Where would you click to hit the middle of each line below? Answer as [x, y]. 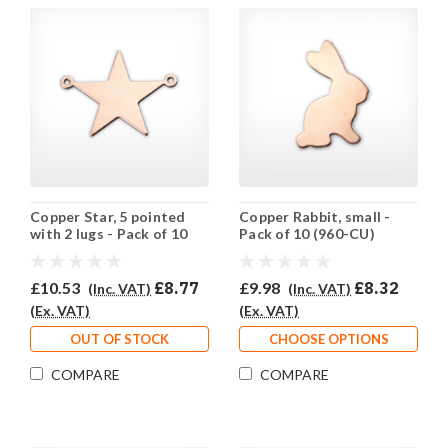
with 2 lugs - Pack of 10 [108, 234]
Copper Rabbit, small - [315, 217]
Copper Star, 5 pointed [108, 217]
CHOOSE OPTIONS [328, 339]
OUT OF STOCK [119, 339]
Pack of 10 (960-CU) [307, 234]
